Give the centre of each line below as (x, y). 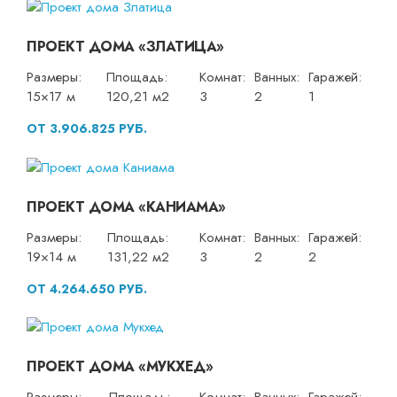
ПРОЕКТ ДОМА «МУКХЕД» (120, 367)
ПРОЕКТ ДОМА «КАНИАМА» (126, 206)
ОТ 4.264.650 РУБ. (87, 288)
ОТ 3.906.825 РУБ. (87, 129)
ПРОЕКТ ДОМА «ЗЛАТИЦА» (125, 47)
